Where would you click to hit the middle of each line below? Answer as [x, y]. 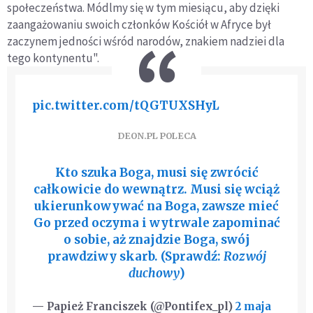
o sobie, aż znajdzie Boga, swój [156, 240]
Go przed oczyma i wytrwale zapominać [156, 223]
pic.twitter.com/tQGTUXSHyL [126, 105]
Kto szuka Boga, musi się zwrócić [156, 173]
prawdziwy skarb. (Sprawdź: [135, 256]
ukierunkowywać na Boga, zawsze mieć [156, 206]
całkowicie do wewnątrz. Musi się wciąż [156, 189]
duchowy [154, 273]
